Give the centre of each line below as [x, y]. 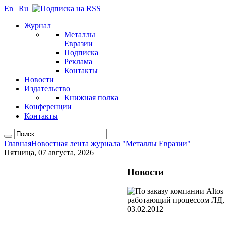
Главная [18, 143]
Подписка [81, 52]
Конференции [48, 107]
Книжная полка [91, 98]
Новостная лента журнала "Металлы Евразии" [111, 143]
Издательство [47, 89]
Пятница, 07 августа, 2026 [49, 152]
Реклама [78, 62]
